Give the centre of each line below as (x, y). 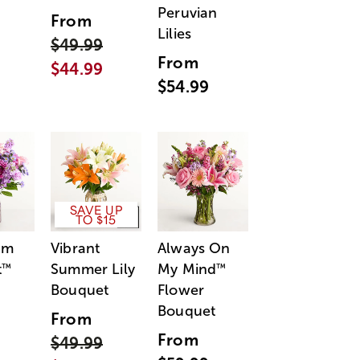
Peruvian (188, 13)
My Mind (187, 269)
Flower (181, 290)
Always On (194, 248)
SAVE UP (96, 209)
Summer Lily (93, 269)
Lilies (174, 34)
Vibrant (76, 248)
